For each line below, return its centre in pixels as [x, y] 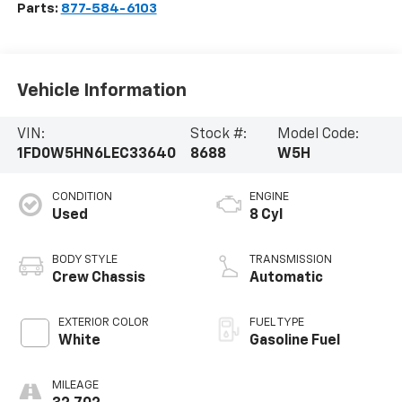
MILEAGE [75, 386]
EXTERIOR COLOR [103, 323]
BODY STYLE [84, 260]
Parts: [39, 9]
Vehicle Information [101, 90]
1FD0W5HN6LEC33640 [96, 155]
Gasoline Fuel [295, 341]
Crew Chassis [98, 279]
